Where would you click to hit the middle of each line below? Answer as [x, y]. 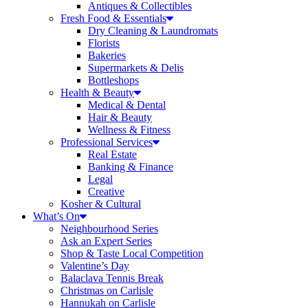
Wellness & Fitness [129, 130]
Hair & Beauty [120, 117]
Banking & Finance [131, 167]
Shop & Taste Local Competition [132, 253]
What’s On [56, 216]
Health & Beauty [97, 92]
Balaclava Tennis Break [112, 278]
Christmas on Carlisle [107, 290]
